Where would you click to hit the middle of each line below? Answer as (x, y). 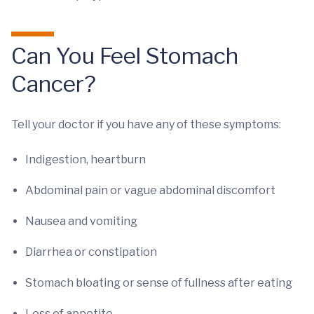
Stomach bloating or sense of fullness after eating (159, 283)
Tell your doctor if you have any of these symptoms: (146, 124)
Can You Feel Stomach (125, 56)
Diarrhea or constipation (91, 252)
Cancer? (54, 84)
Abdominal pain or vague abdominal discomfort (150, 190)
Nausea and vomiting (81, 221)
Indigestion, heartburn (86, 159)
